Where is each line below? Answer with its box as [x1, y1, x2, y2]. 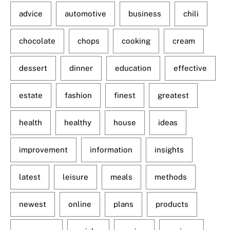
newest [19, 200, 46, 209]
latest [19, 172, 41, 182]
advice [19, 9, 43, 18]
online [68, 200, 91, 209]
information [90, 145, 132, 155]
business [128, 9, 161, 18]
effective [174, 64, 207, 73]
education [115, 64, 151, 73]
